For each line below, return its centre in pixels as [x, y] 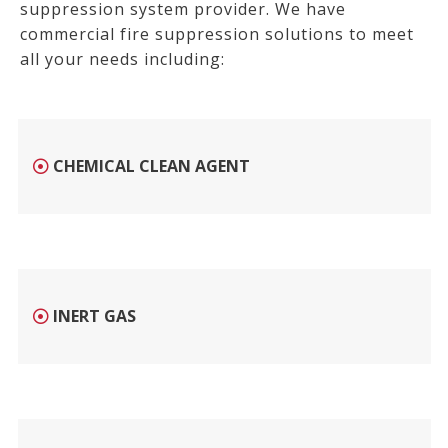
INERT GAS [94, 316]
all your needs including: [122, 58]
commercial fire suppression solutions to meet [217, 33]
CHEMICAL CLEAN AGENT [151, 166]
